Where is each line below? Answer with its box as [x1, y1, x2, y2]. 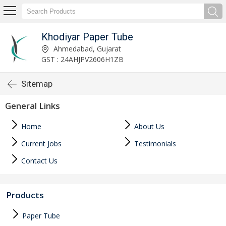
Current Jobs [19, 139, 62, 148]
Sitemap [21, 79, 52, 89]
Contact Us [19, 156, 58, 165]
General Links [5, 100, 60, 111]
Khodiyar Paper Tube [41, 30, 133, 43]
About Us [132, 122, 164, 131]
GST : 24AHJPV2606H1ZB [41, 54, 124, 64]
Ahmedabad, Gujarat [51, 43, 121, 53]
